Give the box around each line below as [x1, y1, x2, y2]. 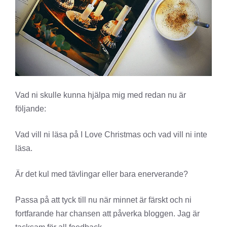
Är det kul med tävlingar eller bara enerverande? [15, 170, 188, 179]
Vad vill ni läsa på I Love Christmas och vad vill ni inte [15, 130, 207, 139]
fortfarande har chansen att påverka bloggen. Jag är [15, 209, 200, 218]
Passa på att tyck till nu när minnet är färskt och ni [15, 196, 192, 205]
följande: [15, 104, 46, 113]
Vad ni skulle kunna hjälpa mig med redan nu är [15, 91, 186, 100]
